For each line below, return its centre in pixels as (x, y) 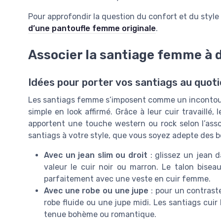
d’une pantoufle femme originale (92, 29)
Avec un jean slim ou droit (96, 155)
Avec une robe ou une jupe (96, 191)
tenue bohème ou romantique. (100, 215)
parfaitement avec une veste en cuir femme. (127, 179)
